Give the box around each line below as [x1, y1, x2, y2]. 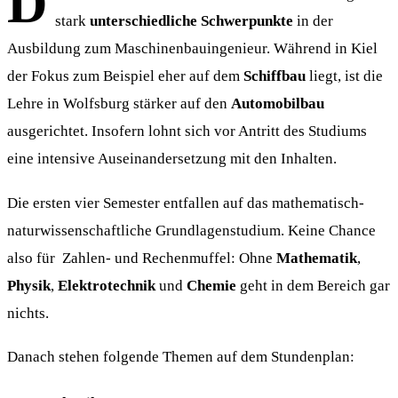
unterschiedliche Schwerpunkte [89, 12, 293, 30]
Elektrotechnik [58, 275, 155, 294]
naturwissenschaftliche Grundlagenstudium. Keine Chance [7, 220, 376, 239]
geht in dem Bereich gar [236, 275, 390, 294]
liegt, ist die [306, 67, 383, 85]
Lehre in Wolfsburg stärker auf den [7, 94, 231, 113]
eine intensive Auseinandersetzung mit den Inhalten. [7, 149, 337, 168]
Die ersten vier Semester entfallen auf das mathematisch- [7, 193, 364, 211]
